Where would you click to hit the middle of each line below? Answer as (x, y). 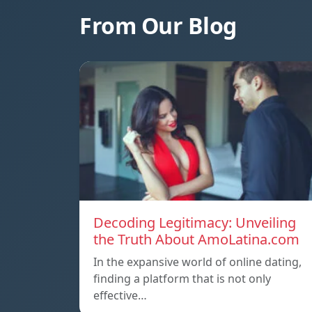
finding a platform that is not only (182, 279)
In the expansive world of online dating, (197, 262)
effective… (120, 296)
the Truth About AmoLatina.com (196, 240)
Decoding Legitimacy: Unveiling (195, 223)
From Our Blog (158, 26)
